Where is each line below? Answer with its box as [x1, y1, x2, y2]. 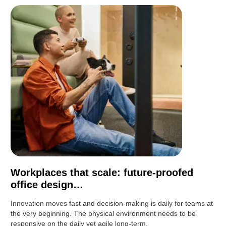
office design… [11, 179, 84, 191]
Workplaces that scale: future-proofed [11, 167, 194, 179]
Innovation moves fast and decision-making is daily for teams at [11, 199, 213, 208]
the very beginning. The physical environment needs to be [11, 209, 196, 218]
